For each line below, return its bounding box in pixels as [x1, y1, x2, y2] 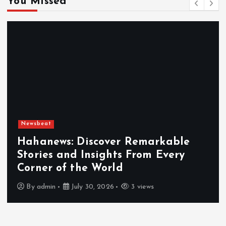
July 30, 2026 [69, 183, 114, 191]
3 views [129, 183, 154, 191]
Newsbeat [21, 121, 51, 127]
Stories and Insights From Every [17, 150, 185, 161]
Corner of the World [17, 163, 123, 174]
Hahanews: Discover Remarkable [17, 137, 190, 148]
